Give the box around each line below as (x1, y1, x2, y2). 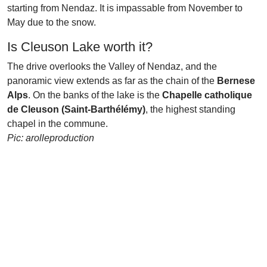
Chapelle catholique (162, 90, 252, 100)
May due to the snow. (7, 17, 96, 27)
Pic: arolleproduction (7, 133, 94, 143)
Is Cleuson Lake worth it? (7, 39, 153, 54)
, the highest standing (145, 104, 235, 114)
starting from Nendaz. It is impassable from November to (7, 3, 243, 13)
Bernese (217, 76, 255, 86)
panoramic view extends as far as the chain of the (7, 76, 217, 86)
